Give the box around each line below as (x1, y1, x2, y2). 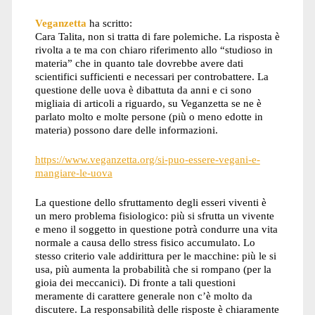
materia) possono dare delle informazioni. (34, 124, 218, 136)
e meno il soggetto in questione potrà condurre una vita (34, 222, 278, 235)
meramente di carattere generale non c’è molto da (34, 289, 252, 302)
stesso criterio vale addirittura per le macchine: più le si (34, 249, 276, 262)
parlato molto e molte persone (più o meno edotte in (34, 110, 263, 123)
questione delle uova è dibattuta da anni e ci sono (34, 84, 252, 96)
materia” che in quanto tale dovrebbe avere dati (34, 57, 243, 70)
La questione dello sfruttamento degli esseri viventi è (34, 195, 266, 208)
